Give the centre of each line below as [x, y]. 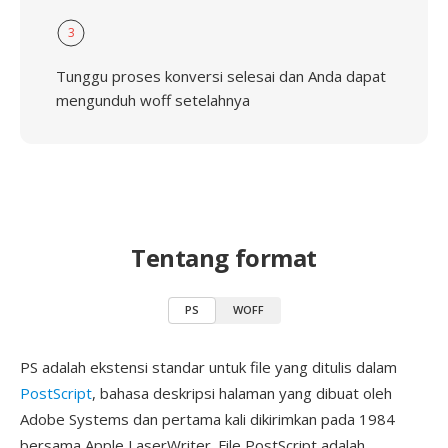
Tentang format [224, 257]
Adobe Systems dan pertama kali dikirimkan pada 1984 [207, 419]
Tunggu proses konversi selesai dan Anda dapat [221, 76]
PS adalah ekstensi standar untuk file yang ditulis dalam [208, 367]
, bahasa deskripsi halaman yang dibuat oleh [242, 393]
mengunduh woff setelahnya [153, 100]
